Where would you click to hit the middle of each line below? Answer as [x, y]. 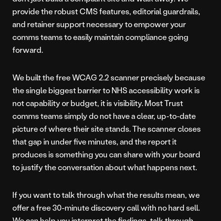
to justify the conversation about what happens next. [105, 167]
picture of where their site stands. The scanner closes [107, 129]
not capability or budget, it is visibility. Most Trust [98, 103]
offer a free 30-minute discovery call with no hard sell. [106, 208]
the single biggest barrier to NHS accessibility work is [106, 90]
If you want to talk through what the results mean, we [106, 195]
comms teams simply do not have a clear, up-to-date [104, 116]
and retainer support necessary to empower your [99, 24]
